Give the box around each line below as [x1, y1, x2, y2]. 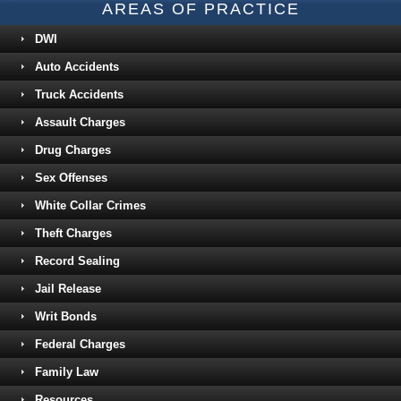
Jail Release [35, 281, 101, 295]
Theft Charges [35, 226, 112, 240]
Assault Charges [35, 115, 125, 129]
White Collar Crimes [35, 198, 146, 212]
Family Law [35, 364, 98, 379]
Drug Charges [35, 142, 111, 157]
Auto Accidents [35, 59, 119, 73]
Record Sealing [35, 253, 120, 268]
